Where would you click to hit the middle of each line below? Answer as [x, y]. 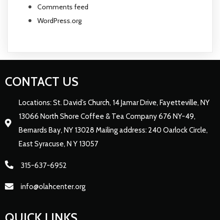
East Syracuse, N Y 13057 [58, 144]
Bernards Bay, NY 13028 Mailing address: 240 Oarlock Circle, [113, 130]
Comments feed [63, 7]
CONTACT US [42, 81]
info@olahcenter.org [53, 186]
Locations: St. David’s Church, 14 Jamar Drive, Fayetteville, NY [114, 102]
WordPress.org [59, 20]
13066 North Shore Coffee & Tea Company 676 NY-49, [107, 116]
